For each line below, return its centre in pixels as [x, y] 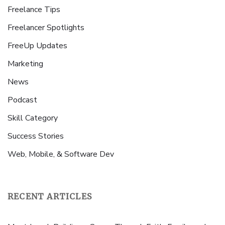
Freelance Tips [34, 10]
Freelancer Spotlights [46, 28]
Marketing [25, 64]
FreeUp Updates [37, 46]
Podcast [22, 100]
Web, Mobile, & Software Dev [61, 154]
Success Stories [36, 136]
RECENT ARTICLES [50, 197]
